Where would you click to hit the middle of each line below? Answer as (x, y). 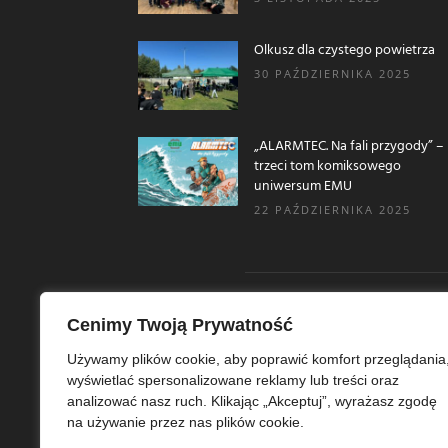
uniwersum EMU (303, 186)
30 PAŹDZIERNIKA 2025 (332, 73)
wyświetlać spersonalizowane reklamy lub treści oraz (233, 380)
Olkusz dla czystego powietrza (344, 50)
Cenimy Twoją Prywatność (180, 325)
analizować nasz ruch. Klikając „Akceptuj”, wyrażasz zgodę (252, 401)
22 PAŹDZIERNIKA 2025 (332, 209)
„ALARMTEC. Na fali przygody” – (349, 146)
